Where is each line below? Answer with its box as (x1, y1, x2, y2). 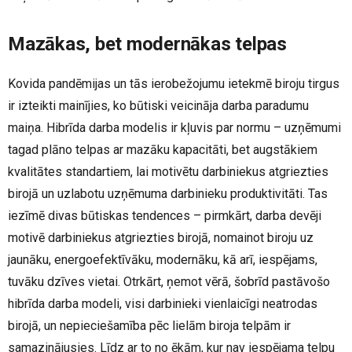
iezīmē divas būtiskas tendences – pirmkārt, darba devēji (8, 208, 321, 224)
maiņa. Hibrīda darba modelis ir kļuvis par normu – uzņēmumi (8, 120, 341, 136)
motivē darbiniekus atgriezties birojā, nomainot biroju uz (8, 230, 313, 246)
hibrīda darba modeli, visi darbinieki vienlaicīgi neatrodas (8, 296, 317, 312)
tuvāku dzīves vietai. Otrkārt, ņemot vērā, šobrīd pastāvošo (8, 274, 330, 290)
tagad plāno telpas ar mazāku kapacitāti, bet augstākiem (8, 142, 317, 158)
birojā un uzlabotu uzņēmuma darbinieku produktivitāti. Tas (8, 186, 328, 202)
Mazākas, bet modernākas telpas (8, 33, 314, 56)
